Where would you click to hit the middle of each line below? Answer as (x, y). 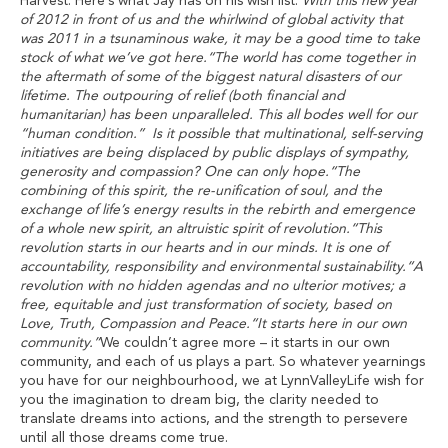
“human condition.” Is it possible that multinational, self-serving (221, 134)
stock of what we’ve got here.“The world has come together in (218, 58)
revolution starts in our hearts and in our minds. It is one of (204, 248)
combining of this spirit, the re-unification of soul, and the (201, 191)
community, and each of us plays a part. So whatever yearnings (222, 362)
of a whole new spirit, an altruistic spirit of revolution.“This (201, 229)
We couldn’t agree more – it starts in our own (245, 343)
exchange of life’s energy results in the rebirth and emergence (217, 210)
